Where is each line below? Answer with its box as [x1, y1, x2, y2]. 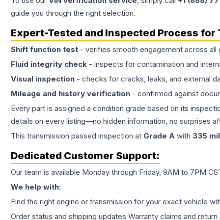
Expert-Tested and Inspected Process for [11, 27, 218, 39]
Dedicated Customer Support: [11, 150, 160, 162]
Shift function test [11, 45, 78, 55]
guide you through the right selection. [11, 8, 136, 18]
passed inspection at [69, 131, 143, 141]
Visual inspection [11, 74, 75, 84]
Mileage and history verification [11, 89, 130, 99]
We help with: [11, 182, 61, 192]
